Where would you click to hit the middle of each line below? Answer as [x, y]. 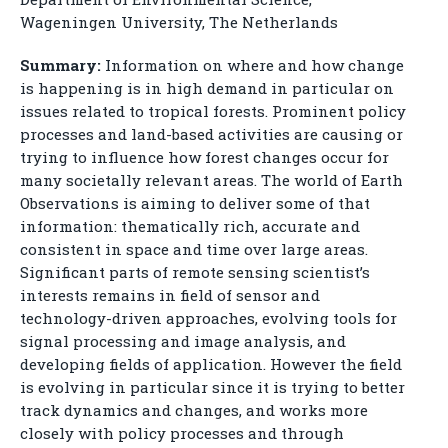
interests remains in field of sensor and [170, 295]
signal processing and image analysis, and [183, 341]
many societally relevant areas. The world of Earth [211, 180]
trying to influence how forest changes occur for [204, 157]
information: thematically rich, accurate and [190, 226]
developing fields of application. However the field [211, 364]
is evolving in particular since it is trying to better [212, 387]
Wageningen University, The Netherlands [179, 22]
